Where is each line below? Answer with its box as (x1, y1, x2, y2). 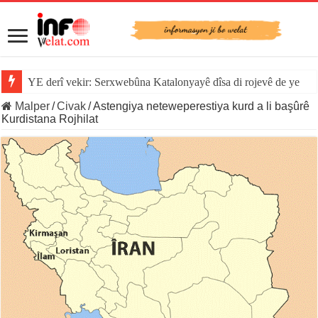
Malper (12, 100, 50, 113)
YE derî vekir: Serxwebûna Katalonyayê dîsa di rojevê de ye (28, 76, 300, 89)
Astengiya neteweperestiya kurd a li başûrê (93, 100, 310, 113)
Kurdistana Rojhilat (1, 113, 99, 126)
